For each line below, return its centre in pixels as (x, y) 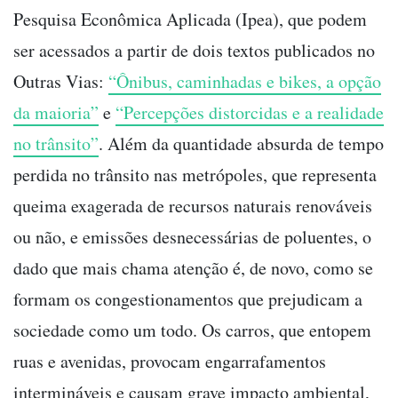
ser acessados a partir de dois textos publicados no (194, 51)
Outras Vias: (61, 82)
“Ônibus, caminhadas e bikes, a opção (245, 82)
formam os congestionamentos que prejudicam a (188, 299)
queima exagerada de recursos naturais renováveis (193, 206)
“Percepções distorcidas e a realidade (250, 113)
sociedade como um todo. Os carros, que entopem (192, 330)
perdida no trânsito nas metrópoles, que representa (195, 175)
